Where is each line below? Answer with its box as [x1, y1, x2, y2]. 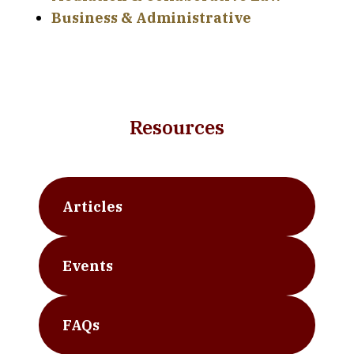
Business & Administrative [51, 8, 251, 27]
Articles [62, 197, 122, 216]
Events [62, 256, 113, 275]
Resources [130, 114, 224, 140]
